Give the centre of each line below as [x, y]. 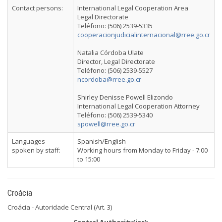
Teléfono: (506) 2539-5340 [115, 115]
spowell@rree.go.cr [106, 124]
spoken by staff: [36, 150]
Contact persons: [37, 8]
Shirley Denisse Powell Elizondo [125, 97]
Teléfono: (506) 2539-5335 [115, 26]
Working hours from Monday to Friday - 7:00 [142, 150]
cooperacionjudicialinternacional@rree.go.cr [144, 35]
